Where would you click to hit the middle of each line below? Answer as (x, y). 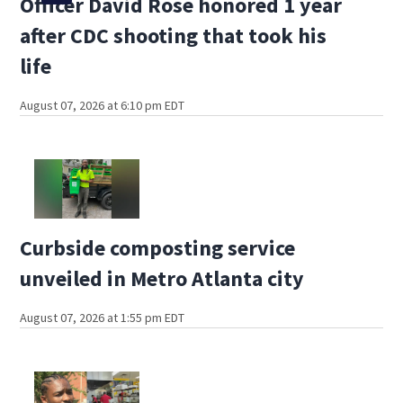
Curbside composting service (158, 247)
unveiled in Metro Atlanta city (162, 278)
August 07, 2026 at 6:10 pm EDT (103, 105)
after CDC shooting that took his (174, 35)
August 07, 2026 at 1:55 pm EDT (103, 317)
